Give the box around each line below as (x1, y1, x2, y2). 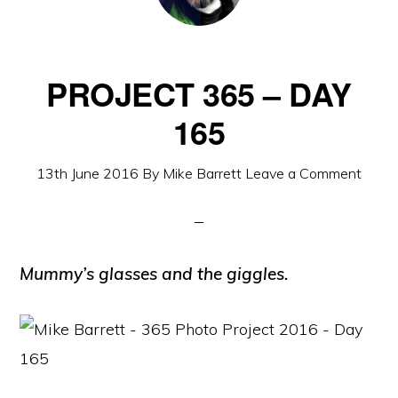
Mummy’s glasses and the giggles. (20, 263, 290, 284)
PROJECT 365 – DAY (46, 70, 352, 116)
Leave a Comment (245, 164, 362, 182)
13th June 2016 (36, 164, 139, 182)
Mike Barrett (163, 164, 242, 182)
